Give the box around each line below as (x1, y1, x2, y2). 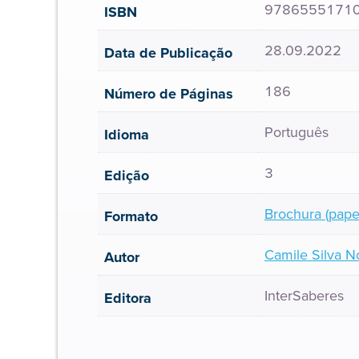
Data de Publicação (104, 42, 232, 63)
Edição (104, 165, 149, 186)
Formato (104, 206, 158, 227)
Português (264, 122, 329, 143)
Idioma (104, 124, 149, 145)
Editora (104, 288, 151, 309)
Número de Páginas (104, 83, 233, 104)
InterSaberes (264, 285, 344, 306)
